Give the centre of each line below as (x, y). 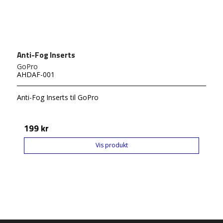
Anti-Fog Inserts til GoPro (58, 98)
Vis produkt (111, 145)
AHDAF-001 (36, 75)
